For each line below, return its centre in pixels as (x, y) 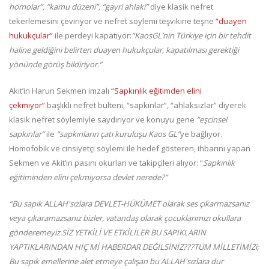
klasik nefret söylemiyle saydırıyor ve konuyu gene (103, 120)
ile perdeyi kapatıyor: (92, 36)
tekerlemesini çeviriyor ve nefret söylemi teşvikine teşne (112, 21)
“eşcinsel (212, 120)
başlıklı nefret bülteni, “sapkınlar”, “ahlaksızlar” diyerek (146, 105)
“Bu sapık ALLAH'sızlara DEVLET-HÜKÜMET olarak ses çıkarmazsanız (129, 204)
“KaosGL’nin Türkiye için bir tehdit (191, 36)
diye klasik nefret (181, 7)
